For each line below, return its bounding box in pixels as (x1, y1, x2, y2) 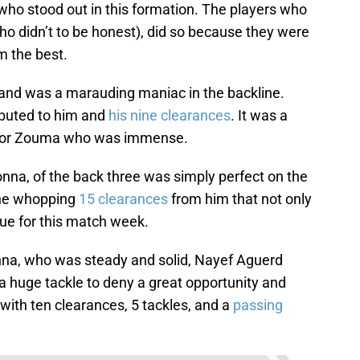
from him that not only (168, 190, 312, 208)
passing (233, 297, 283, 314)
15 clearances (79, 190, 168, 208)
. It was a (231, 107, 288, 125)
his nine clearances (108, 107, 231, 125)
